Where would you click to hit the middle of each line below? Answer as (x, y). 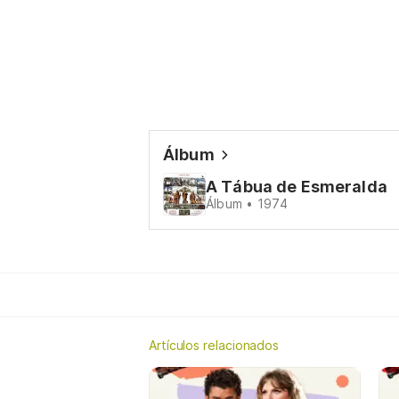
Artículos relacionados (214, 345)
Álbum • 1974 (247, 204)
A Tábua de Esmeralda (297, 187)
